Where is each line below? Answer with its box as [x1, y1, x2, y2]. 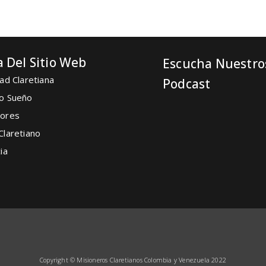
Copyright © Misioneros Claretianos [40, 256, 144, 265]
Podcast [163, 75, 211, 93]
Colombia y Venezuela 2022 [144, 256, 226, 265]
